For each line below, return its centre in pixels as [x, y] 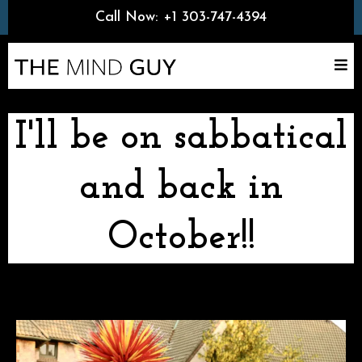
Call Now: [129, 17]
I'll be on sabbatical [181, 138]
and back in [181, 188]
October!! [181, 238]
